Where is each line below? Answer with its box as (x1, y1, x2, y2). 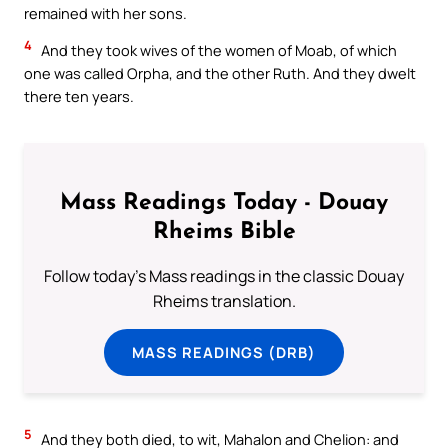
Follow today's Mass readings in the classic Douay (44, 264, 404, 287)
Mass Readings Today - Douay (60, 192, 388, 216)
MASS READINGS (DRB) (132, 341, 316, 362)
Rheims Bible (152, 221, 296, 245)
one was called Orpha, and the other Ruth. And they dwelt (24, 63, 416, 84)
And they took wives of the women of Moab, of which (38, 40, 397, 61)
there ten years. (24, 86, 134, 107)
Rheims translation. (152, 289, 296, 312)
